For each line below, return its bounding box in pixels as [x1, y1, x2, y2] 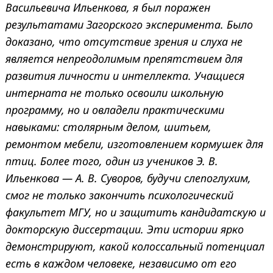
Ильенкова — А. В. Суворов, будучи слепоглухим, [5, 170, 251, 185]
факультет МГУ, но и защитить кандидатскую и [5, 204, 266, 219]
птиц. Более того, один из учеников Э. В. [5, 153, 218, 168]
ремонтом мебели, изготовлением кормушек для [5, 136, 263, 151]
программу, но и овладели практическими [5, 102, 224, 117]
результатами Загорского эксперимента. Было [5, 16, 253, 32]
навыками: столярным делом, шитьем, [5, 119, 211, 134]
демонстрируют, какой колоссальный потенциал [5, 238, 264, 253]
